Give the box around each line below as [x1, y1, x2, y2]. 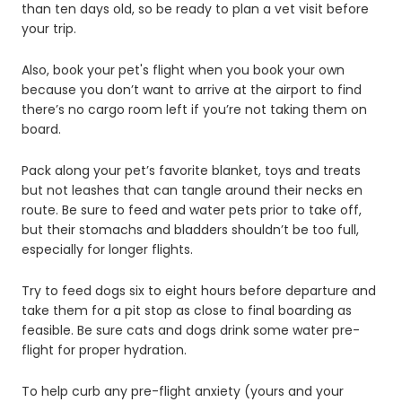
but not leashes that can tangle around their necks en [22, 180, 363, 199]
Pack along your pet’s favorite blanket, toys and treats [22, 161, 361, 179]
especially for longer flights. [22, 240, 193, 258]
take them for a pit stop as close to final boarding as [22, 301, 352, 319]
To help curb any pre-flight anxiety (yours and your [22, 381, 344, 400]
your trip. [22, 19, 76, 38]
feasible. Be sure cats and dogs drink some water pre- [22, 320, 360, 339]
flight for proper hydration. [22, 340, 187, 359]
